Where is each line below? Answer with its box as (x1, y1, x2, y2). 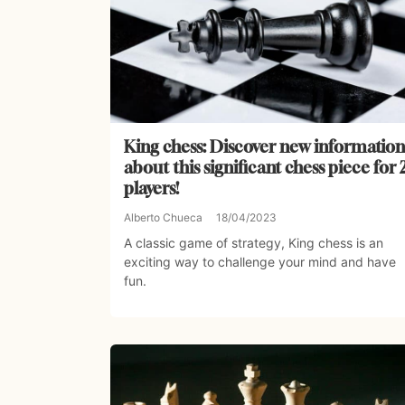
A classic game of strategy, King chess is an (124, 235, 383, 251)
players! (124, 178, 179, 199)
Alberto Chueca (124, 211, 202, 225)
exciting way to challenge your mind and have (124, 254, 396, 270)
